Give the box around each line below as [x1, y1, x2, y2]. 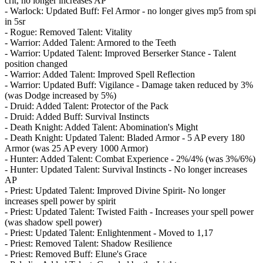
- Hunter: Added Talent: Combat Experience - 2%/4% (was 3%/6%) [5, 153, 255, 164]
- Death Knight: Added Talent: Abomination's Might [5, 122, 198, 132]
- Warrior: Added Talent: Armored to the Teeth [5, 37, 176, 48]
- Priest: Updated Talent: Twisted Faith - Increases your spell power [5, 206, 254, 217]
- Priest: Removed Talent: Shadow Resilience [5, 238, 172, 248]
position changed [5, 58, 68, 69]
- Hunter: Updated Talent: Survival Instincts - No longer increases [5, 164, 247, 174]
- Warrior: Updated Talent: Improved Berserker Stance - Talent [5, 48, 236, 58]
